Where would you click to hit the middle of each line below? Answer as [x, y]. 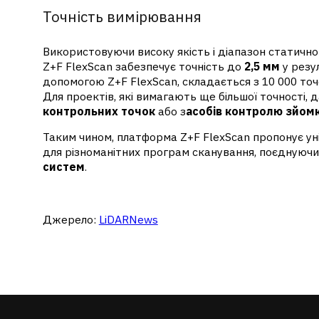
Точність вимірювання [122, 16]
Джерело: [70, 219]
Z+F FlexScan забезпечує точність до [143, 66]
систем [63, 167]
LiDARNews [128, 219]
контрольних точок [99, 111]
